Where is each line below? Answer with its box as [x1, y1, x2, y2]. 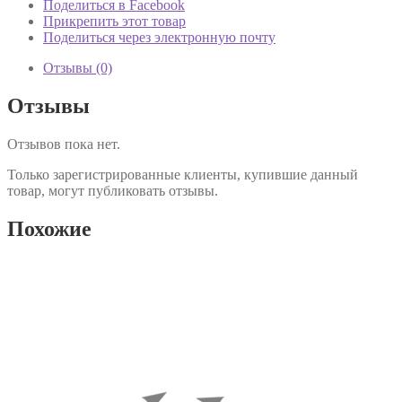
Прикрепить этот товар [43, 13, 186, 29]
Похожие [7, 216, 92, 240]
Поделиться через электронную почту [43, 29, 275, 45]
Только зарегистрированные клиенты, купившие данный [7, 166, 358, 182]
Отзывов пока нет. [7, 135, 120, 152]
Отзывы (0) [43, 59, 112, 75]
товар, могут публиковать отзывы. [7, 182, 218, 198]
